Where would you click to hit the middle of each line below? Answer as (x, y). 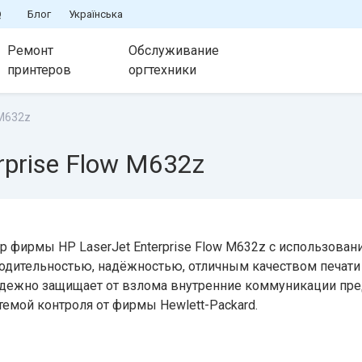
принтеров (39, 70)
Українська (96, 14)
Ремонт (30, 51)
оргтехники (162, 70)
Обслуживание (174, 51)
